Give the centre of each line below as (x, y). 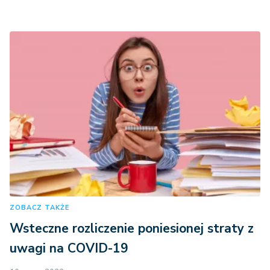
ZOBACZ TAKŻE (39, 208)
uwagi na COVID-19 (69, 248)
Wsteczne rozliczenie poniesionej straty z (132, 228)
